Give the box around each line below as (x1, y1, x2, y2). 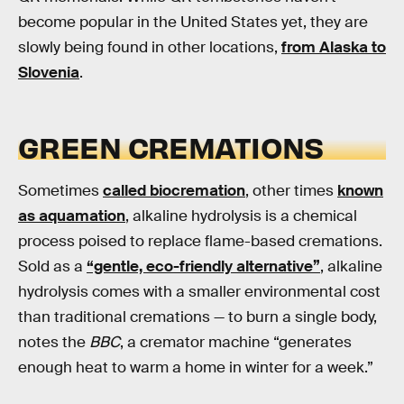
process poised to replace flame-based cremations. (18, 232, 382, 252)
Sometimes (18, 181, 103, 201)
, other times (245, 181, 337, 201)
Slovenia (18, 62, 79, 82)
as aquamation (18, 207, 125, 226)
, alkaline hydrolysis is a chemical (125, 207, 357, 226)
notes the (18, 333, 89, 353)
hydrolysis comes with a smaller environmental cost (18, 282, 381, 302)
